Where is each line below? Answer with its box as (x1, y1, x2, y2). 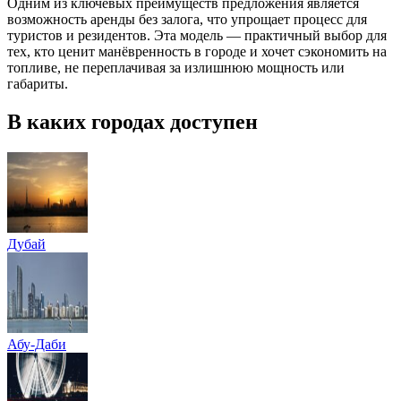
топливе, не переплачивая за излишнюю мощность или (7, 60, 345, 76)
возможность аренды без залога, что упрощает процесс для (7, 12, 367, 28)
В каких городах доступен (7, 110, 258, 134)
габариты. (7, 76, 68, 92)
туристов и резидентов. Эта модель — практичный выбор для (7, 28, 387, 44)
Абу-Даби (7, 337, 66, 353)
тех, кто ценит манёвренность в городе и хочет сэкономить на (7, 44, 387, 60)
